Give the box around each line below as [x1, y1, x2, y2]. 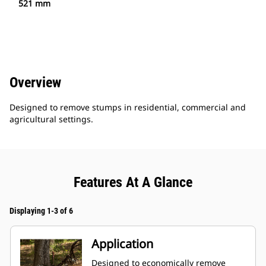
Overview [9, 74, 61, 91]
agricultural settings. [9, 113, 93, 125]
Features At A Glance [74, 174, 192, 191]
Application [91, 236, 153, 252]
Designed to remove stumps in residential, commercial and [9, 102, 246, 113]
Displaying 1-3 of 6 [9, 206, 73, 216]
